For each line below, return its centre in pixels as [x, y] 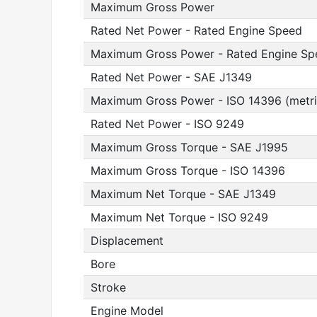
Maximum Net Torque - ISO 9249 [179, 217]
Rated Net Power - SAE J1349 [171, 77]
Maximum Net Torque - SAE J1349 [183, 194]
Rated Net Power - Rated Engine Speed [196, 30]
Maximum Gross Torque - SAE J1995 [189, 147]
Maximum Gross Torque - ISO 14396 [188, 171]
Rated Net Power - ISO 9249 [167, 124]
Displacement [127, 241]
